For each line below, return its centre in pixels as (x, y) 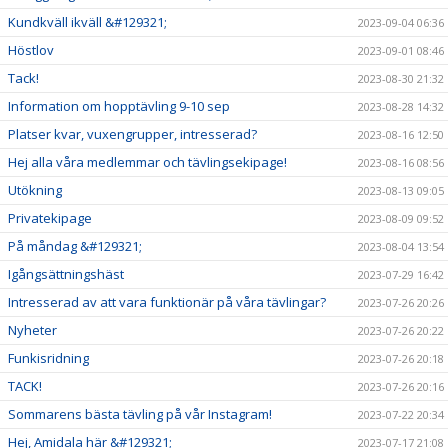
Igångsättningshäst (66, 274)
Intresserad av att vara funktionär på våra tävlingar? (167, 302)
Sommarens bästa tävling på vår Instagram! (140, 414)
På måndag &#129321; (75, 246)
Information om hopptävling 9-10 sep (119, 106)
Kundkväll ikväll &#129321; (87, 22)
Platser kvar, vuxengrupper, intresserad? (132, 134)
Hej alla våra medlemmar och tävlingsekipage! (147, 162)
